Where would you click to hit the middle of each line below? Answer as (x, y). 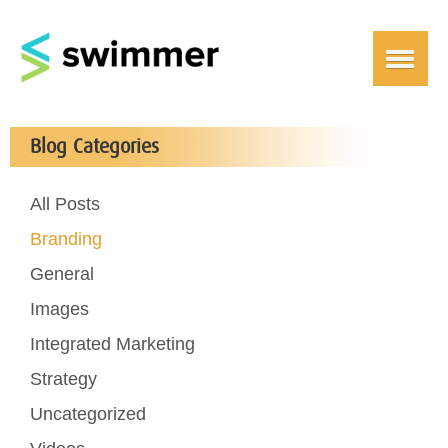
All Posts (65, 204)
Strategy (63, 379)
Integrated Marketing (112, 344)
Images (59, 309)
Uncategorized (88, 414)
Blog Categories (94, 147)
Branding (66, 239)
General (62, 274)
